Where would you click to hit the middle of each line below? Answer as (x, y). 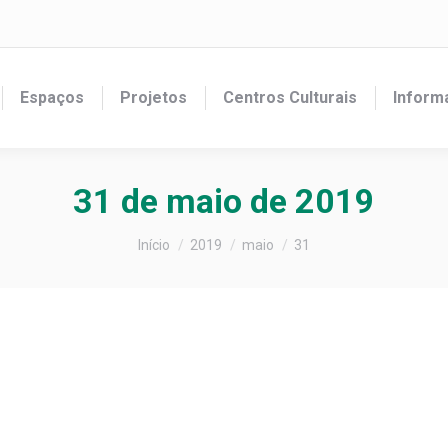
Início (154, 245)
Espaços (52, 97)
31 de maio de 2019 (224, 201)
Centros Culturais (290, 97)
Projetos (153, 97)
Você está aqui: (191, 235)
